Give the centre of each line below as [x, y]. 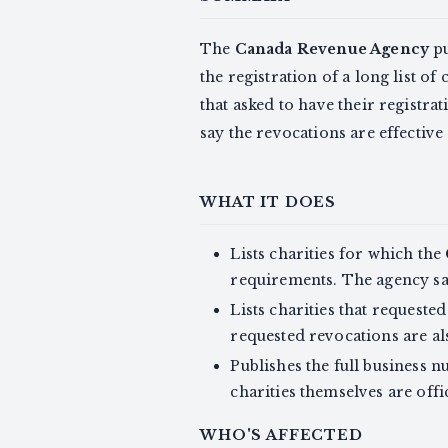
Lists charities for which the [338, 253]
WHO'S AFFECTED [281, 434]
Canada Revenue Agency [332, 48]
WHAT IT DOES [268, 202]
